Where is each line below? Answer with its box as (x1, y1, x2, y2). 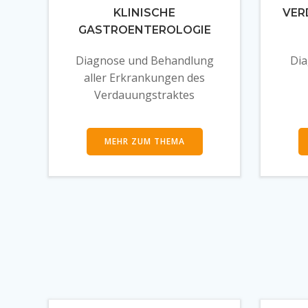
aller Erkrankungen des (84, 70, 205, 85)
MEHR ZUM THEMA (104, 135, 185, 147)
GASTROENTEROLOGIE (78, 23, 211, 36)
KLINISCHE (113, 6, 175, 19)
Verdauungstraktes (94, 87, 195, 102)
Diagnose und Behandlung (75, 53, 214, 68)
